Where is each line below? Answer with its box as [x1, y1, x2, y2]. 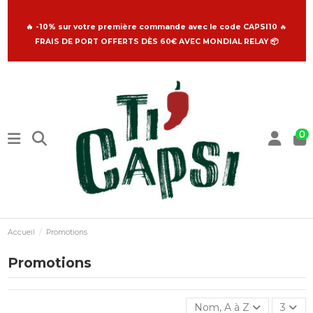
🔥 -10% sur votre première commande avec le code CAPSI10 [26, 22, 277, 31]
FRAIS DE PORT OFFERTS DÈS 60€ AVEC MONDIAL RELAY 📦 [34, 37, 279, 46]
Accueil [7, 227, 35, 237]
